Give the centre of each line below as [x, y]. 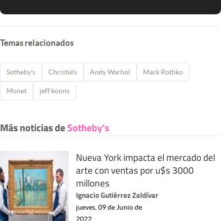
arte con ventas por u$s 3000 [135, 170]
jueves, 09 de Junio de [109, 207]
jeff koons [55, 91]
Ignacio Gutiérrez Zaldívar [117, 195]
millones [93, 183]
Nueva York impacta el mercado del [146, 157]
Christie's [63, 72]
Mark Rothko [163, 72]
